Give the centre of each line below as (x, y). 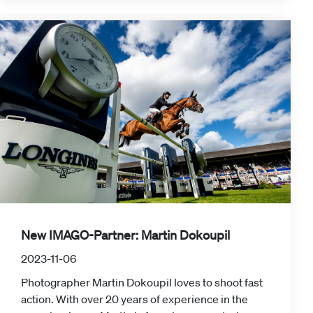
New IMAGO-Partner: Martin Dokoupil (125, 235)
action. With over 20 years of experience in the (134, 299)
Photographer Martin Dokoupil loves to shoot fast (142, 283)
